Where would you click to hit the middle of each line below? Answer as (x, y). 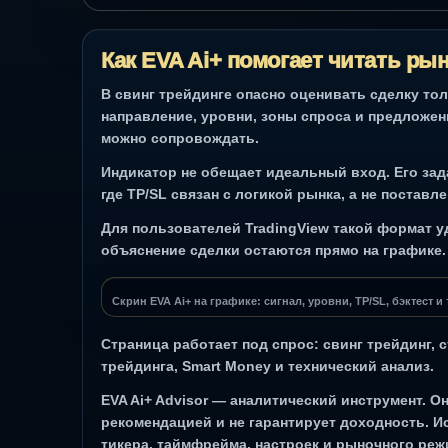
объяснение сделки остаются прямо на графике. (273, 249)
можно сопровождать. (180, 137)
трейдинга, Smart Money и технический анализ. (267, 365)
